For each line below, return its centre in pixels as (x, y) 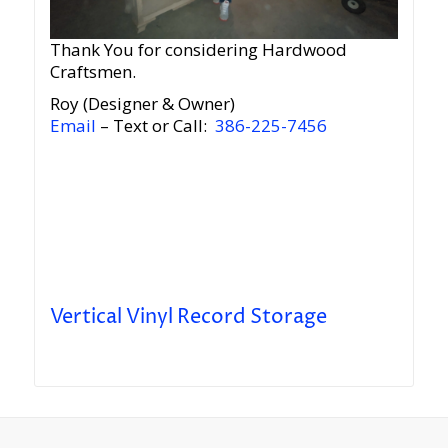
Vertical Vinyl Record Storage (188, 317)
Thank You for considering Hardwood (198, 49)
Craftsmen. (92, 71)
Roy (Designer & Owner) (142, 103)
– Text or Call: (155, 125)
